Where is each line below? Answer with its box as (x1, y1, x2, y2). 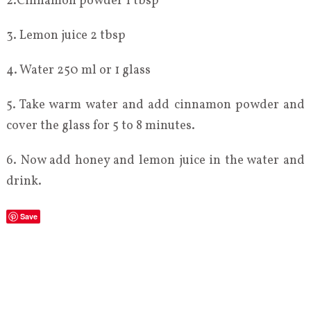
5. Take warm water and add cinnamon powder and (6, 96, 305, 115)
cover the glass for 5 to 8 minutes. (6, 117, 195, 135)
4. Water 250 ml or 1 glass (6, 62, 151, 80)
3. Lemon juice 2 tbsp (6, 27, 126, 45)
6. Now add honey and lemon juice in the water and (6, 152, 305, 170)
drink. (6, 173, 42, 191)
